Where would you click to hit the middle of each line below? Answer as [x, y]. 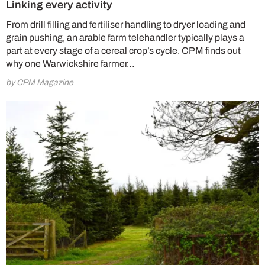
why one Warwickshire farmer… [70, 63]
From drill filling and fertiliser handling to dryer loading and [126, 24]
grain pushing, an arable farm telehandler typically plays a [125, 37]
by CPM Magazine [40, 82]
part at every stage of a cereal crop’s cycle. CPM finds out [123, 50]
